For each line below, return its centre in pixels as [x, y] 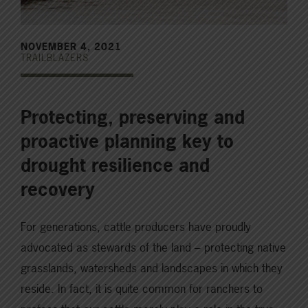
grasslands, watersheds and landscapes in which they [152, 268]
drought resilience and [115, 166]
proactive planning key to [127, 142]
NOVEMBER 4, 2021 [71, 47]
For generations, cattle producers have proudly [136, 227]
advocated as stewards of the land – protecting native [153, 247]
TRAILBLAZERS [55, 58]
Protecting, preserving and [133, 118]
